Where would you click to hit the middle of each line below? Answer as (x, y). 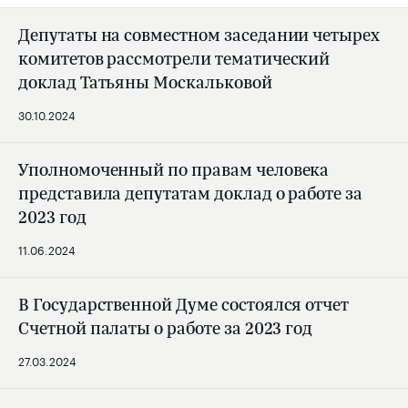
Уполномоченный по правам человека (174, 170)
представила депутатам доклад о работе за (191, 194)
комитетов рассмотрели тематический (174, 59)
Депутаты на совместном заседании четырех (199, 35)
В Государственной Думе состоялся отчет (184, 305)
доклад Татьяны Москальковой (145, 82)
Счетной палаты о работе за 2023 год (166, 328)
